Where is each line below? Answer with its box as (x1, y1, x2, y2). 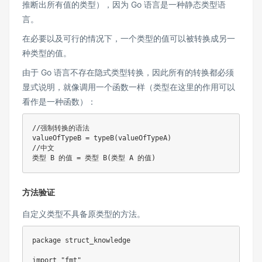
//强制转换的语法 (32, 124, 89, 133)
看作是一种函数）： (22, 96, 96, 107)
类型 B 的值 (32, 154, 77, 163)
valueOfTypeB (32, 134, 85, 143)
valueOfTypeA (118, 134, 167, 143)
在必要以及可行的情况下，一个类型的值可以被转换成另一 (22, 33, 235, 44)
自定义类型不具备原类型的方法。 (22, 209, 145, 219)
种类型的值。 (22, 48, 71, 58)
